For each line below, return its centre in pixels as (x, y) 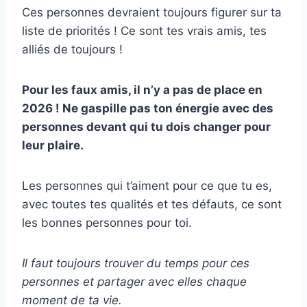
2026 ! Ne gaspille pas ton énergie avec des (148, 109)
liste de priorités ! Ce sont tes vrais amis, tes (144, 31)
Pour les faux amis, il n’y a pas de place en (142, 90)
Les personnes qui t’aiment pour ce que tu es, (147, 186)
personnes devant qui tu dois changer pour (146, 127)
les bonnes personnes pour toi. (107, 223)
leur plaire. (53, 146)
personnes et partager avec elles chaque (134, 282)
